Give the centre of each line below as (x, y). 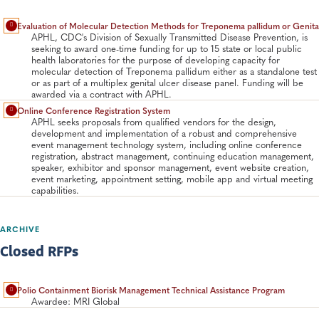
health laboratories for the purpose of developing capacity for (156, 59)
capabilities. (55, 190)
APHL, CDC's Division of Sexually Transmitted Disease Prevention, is (169, 37)
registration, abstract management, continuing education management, (173, 156)
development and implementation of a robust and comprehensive (164, 133)
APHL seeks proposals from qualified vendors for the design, (154, 121)
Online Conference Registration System (94, 110)
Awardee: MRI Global (75, 302)
